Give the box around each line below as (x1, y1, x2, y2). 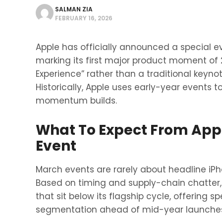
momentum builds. (36, 95, 117, 107)
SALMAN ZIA (55, 5, 93, 13)
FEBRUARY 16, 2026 (55, 14, 112, 22)
